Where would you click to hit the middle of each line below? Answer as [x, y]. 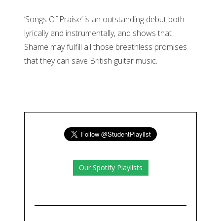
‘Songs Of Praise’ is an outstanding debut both [104, 19]
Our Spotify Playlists [110, 168]
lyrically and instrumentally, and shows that [98, 33]
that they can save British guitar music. [91, 61]
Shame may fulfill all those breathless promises [106, 47]
